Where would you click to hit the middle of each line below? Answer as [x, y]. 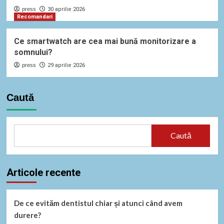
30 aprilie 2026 [66, 9]
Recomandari [34, 16]
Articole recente [43, 172]
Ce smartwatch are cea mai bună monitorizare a [105, 41]
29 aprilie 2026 [66, 65]
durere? [27, 215]
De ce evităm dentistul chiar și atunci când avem [98, 203]
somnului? [33, 52]
